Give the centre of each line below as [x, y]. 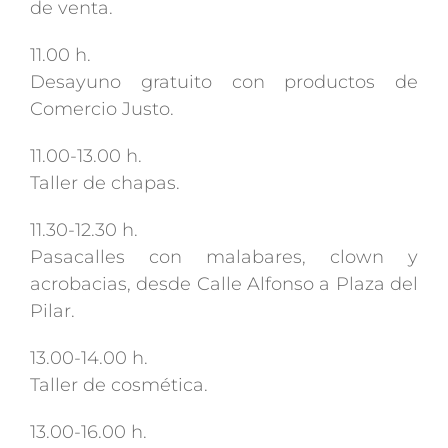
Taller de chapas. [105, 183]
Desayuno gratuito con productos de [224, 82]
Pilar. [52, 311]
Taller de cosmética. [119, 385]
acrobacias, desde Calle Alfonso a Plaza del [224, 284]
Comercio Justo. [102, 109]
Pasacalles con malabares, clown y [224, 257]
